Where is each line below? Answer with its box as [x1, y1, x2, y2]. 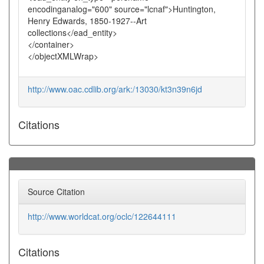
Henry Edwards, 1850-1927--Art [28, 15, 147, 27]
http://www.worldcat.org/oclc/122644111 [28, 210, 176, 222]
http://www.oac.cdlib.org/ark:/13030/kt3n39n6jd [28, 83, 202, 95]
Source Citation [28, 186, 85, 197]
